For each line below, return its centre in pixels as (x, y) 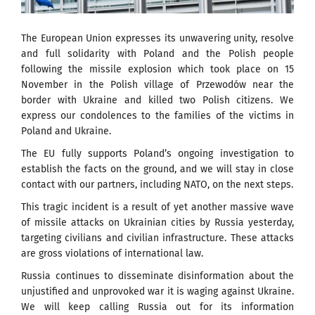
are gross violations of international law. (112, 253)
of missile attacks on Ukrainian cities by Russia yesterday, (157, 222)
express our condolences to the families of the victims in (157, 115)
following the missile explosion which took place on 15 (157, 69)
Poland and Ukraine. (66, 131)
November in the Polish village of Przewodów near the (157, 84)
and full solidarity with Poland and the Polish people (157, 53)
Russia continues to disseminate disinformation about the (157, 276)
